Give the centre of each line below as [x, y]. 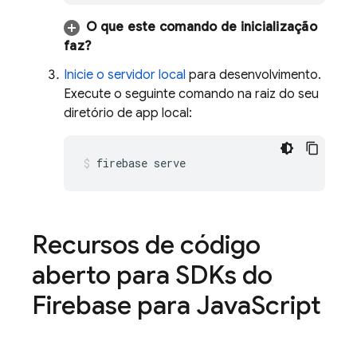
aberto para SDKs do [152, 275]
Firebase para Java [141, 305]
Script [286, 305]
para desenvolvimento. [253, 75]
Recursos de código [146, 245]
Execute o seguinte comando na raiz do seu [191, 94]
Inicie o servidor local [125, 75]
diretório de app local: [128, 113]
